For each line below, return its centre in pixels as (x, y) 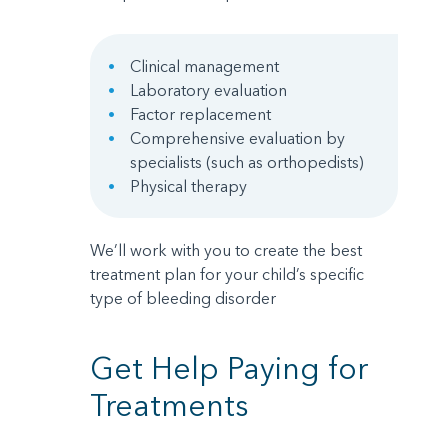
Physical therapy (188, 186)
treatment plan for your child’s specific (227, 274)
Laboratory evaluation (208, 90)
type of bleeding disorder (183, 298)
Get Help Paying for (229, 369)
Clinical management (204, 66)
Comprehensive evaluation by (237, 138)
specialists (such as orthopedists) (247, 162)
